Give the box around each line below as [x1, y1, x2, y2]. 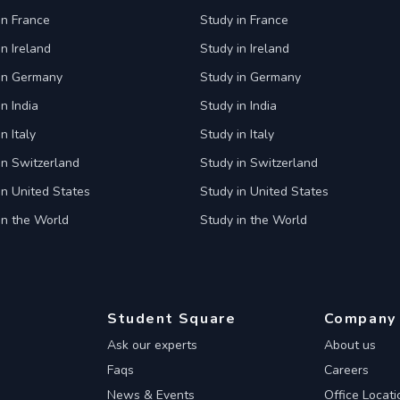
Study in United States [200, 183, 329, 200]
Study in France [200, 12, 288, 29]
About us [323, 337, 376, 354]
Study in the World [200, 212, 307, 229]
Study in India [200, 97, 277, 114]
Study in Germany [200, 69, 301, 86]
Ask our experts [107, 337, 197, 354]
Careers [323, 362, 369, 379]
